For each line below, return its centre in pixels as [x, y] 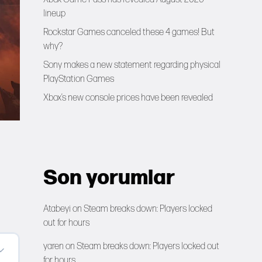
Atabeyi [57, 209]
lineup [54, 14]
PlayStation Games [79, 79]
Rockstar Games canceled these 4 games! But [129, 32]
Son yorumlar [109, 178]
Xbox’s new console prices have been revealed [128, 98]
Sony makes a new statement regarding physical [132, 65]
